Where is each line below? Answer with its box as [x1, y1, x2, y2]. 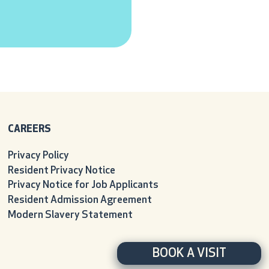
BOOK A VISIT [152, 247, 226, 260]
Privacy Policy [7, 150, 69, 161]
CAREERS [7, 124, 51, 134]
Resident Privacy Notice [7, 165, 115, 176]
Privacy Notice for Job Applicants [7, 180, 159, 191]
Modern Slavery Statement [7, 210, 133, 221]
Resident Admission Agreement [7, 195, 152, 206]
